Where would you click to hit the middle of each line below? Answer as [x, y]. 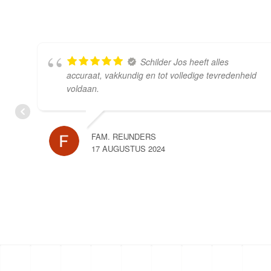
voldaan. [83, 89]
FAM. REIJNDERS [124, 137]
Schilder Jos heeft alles [184, 62]
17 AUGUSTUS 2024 [128, 149]
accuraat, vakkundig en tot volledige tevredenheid [162, 75]
